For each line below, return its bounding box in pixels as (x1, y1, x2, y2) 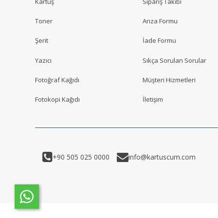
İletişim (143, 95, 163, 104)
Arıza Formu (143, 17, 178, 26)
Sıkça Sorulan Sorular (143, 55, 206, 65)
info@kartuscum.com (128, 152, 196, 162)
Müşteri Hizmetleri (143, 75, 196, 84)
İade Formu (143, 36, 176, 45)
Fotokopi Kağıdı (35, 95, 80, 104)
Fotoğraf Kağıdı (35, 75, 79, 84)
